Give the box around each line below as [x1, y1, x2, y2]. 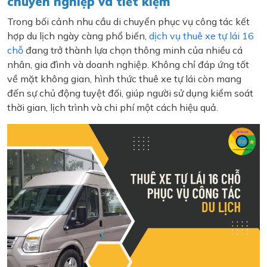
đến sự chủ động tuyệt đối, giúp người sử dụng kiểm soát [7, 87, 253, 99]
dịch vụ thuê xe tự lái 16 [149, 30, 254, 42]
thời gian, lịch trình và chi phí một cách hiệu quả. [7, 101, 218, 113]
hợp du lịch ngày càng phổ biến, [7, 30, 149, 42]
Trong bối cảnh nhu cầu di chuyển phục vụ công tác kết [7, 15, 250, 27]
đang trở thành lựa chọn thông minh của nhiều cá [23, 44, 243, 56]
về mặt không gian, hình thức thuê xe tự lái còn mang [7, 73, 241, 85]
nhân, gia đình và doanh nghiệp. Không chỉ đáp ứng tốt [7, 58, 249, 70]
